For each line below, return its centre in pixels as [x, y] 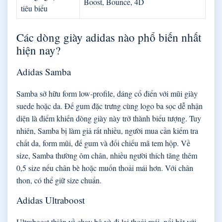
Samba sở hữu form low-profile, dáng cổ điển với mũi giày [107, 93]
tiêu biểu [34, 8]
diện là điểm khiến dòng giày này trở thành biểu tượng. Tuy [109, 118]
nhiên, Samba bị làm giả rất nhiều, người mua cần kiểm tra [107, 130]
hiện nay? [38, 50]
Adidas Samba [44, 71]
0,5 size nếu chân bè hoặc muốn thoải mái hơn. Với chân [105, 167]
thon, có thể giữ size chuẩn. [59, 180]
